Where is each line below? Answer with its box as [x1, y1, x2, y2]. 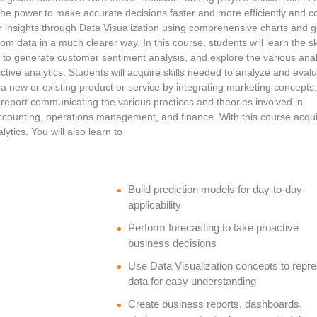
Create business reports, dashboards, [127, 297, 302, 310]
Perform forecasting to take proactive [127, 221, 299, 234]
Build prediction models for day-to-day [127, 183, 302, 195]
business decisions [127, 236, 217, 249]
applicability [127, 198, 181, 211]
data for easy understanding [127, 275, 256, 287]
